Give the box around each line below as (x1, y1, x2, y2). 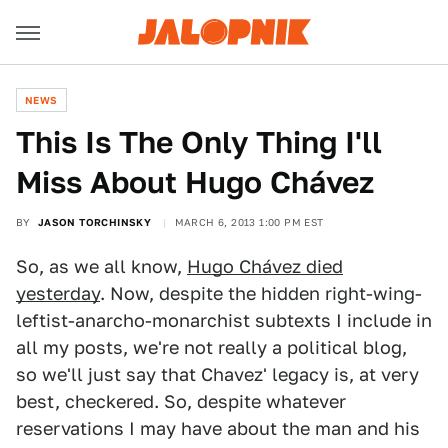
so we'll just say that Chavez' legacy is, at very (16, 364, 419, 385)
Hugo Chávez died (187, 256, 343, 277)
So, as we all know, (16, 256, 187, 277)
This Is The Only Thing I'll (16, 124, 382, 160)
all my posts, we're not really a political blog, (16, 337, 407, 358)
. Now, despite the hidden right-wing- (100, 283, 422, 304)
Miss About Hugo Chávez (16, 164, 374, 200)
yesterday (16, 283, 100, 304)
